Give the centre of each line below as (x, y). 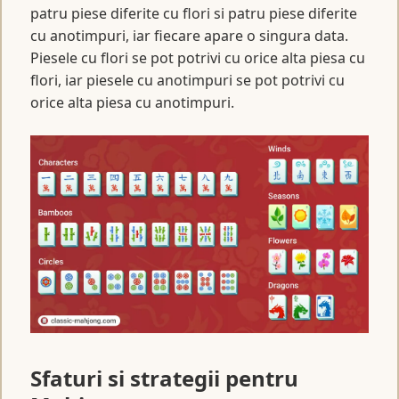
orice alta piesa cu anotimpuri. (132, 102)
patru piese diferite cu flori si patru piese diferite (194, 13)
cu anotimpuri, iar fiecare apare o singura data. (189, 35)
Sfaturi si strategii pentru (164, 378)
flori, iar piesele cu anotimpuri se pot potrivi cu (187, 80)
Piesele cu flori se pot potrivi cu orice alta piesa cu (198, 57)
